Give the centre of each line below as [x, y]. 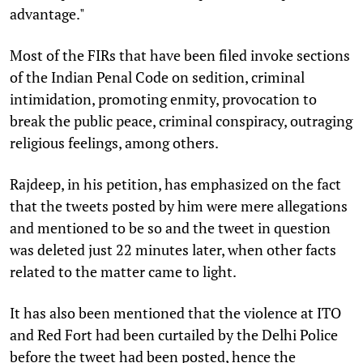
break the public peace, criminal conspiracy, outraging [181, 120]
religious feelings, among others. [114, 142]
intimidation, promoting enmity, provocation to [163, 98]
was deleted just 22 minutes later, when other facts [173, 249]
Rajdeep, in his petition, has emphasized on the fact [175, 184]
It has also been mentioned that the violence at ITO [175, 312]
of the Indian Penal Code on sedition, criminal [157, 77]
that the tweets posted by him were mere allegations [179, 205]
